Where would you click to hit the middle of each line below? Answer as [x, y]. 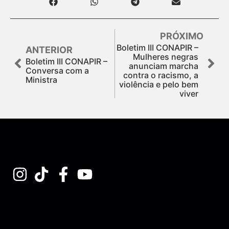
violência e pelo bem [159, 84]
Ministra [41, 79]
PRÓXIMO [182, 36]
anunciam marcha [164, 66]
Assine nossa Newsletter [59, 208]
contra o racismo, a [161, 75]
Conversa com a [57, 70]
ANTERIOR [49, 50]
